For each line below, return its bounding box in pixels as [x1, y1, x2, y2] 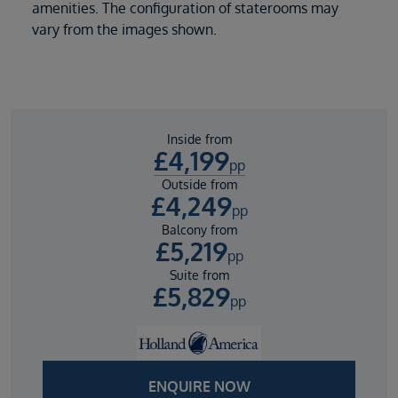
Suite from [169, 267, 229, 283]
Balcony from [161, 222, 237, 238]
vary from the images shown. [32, 20, 217, 39]
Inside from [166, 131, 232, 147]
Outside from [161, 177, 237, 193]
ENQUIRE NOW [147, 378, 251, 396]
